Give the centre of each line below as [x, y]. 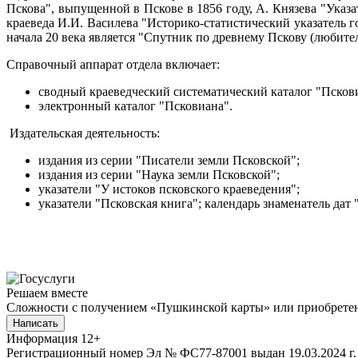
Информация [42, 338]
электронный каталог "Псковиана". [135, 105]
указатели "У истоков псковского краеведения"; [169, 189]
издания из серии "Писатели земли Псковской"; [169, 160]
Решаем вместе [47, 292]
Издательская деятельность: [83, 133]
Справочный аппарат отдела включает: [113, 64]
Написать [36, 323]
